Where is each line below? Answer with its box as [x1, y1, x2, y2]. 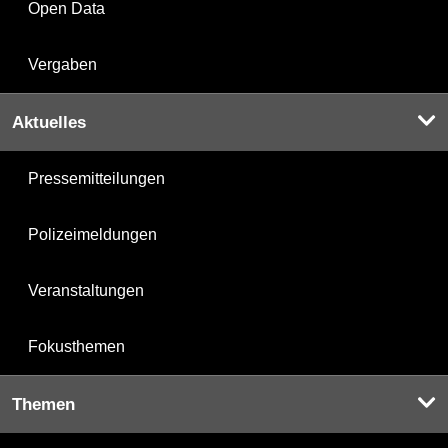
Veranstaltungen [28, 282, 144, 300]
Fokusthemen [28, 338, 125, 356]
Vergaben [28, 56, 97, 74]
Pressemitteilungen [28, 170, 165, 188]
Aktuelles [12, 113, 86, 133]
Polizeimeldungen [28, 226, 157, 244]
